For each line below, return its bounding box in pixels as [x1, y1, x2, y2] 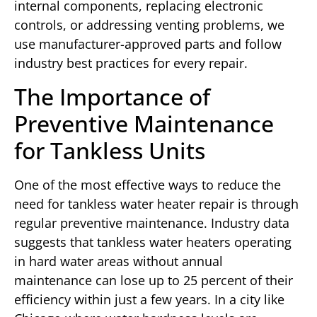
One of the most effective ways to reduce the [14, 175, 281, 193]
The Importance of [14, 81, 210, 112]
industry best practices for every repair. [14, 54, 248, 72]
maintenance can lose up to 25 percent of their [14, 271, 293, 289]
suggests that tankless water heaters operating [14, 233, 292, 250]
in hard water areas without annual [14, 252, 223, 270]
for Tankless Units [14, 134, 205, 166]
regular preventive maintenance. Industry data [14, 214, 289, 231]
